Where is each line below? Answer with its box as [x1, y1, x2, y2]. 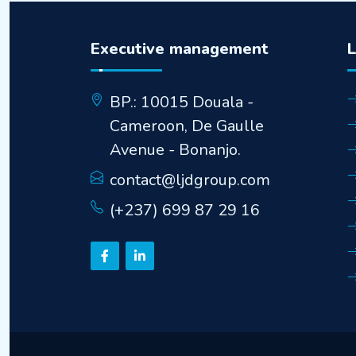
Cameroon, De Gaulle [110, 114, 264, 137]
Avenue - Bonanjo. [110, 138, 241, 161]
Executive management [91, 37, 269, 60]
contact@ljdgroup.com [110, 168, 270, 191]
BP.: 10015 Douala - [110, 91, 253, 113]
